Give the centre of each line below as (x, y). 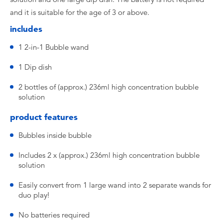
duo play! (34, 195)
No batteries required (54, 215)
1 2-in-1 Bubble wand (54, 47)
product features (44, 117)
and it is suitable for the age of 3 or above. (80, 12)
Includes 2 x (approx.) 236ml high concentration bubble (109, 155)
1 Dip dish (35, 67)
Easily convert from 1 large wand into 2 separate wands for (115, 185)
